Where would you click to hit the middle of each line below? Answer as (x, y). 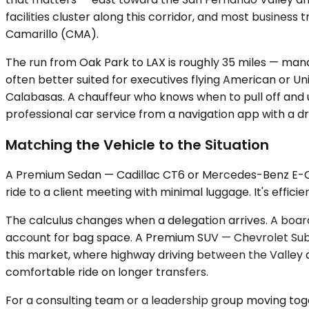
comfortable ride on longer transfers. (107, 272)
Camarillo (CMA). (52, 34)
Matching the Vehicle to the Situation (137, 144)
